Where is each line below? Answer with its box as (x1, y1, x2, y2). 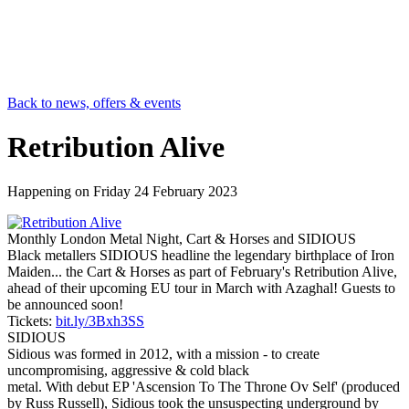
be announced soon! (7, 297, 123, 313)
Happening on (7, 184, 93, 200)
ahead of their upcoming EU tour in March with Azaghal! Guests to (7, 280, 395, 297)
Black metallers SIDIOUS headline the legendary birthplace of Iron (7, 247, 394, 264)
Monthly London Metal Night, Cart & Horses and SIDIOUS (7, 231, 356, 247)
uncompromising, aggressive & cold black (7, 362, 249, 379)
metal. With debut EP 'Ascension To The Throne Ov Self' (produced (7, 379, 400, 395)
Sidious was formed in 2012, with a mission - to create (7, 346, 320, 362)
